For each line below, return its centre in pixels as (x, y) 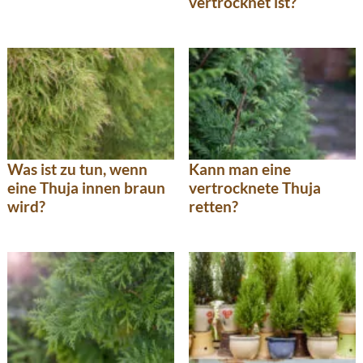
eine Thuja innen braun (86, 187)
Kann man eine (240, 169)
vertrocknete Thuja (255, 187)
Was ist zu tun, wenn (77, 169)
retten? (214, 206)
